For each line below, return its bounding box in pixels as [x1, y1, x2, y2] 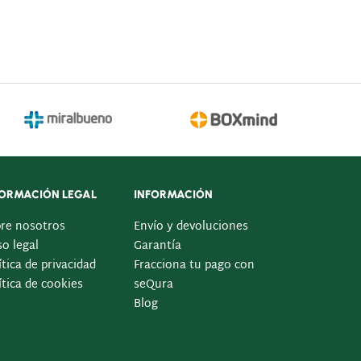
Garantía [134, 236, 181, 256]
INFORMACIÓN [134, 188, 213, 201]
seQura [134, 275, 173, 295]
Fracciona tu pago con [134, 255, 255, 276]
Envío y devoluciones [134, 217, 248, 237]
